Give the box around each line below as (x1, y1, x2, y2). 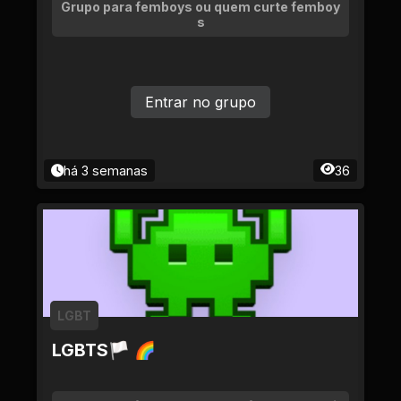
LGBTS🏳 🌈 (52, 339, 156, 361)
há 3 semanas (64, 163, 148, 178)
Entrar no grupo (145, 93, 256, 111)
